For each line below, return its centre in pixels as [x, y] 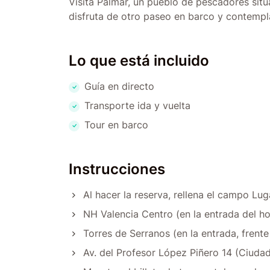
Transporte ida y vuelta [137, 105]
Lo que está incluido [139, 61]
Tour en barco [116, 125]
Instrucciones [117, 169]
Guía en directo [119, 86]
